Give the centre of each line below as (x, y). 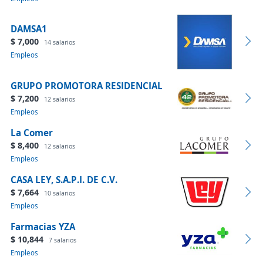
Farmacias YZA (43, 227)
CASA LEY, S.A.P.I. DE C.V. (64, 180)
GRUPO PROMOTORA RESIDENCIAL (87, 86)
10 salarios (60, 193)
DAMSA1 (29, 29)
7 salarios (63, 240)
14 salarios (60, 42)
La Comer (32, 133)
